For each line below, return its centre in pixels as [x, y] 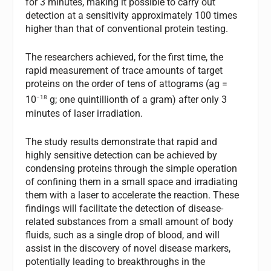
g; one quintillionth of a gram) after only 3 [137, 100]
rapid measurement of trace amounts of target [124, 71]
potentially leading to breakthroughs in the [116, 262]
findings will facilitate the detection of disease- [125, 209]
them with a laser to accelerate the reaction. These [132, 195]
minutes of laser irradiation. [84, 113]
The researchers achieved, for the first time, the [125, 57]
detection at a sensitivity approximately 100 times [132, 15]
